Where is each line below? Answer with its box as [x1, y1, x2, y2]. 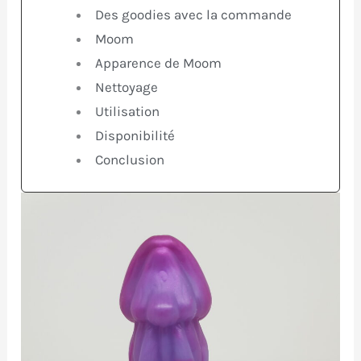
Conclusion [94, 151, 164, 168]
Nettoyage [94, 79, 158, 96]
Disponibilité [94, 127, 175, 144]
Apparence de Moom [94, 55, 222, 72]
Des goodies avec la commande [94, 6, 292, 23]
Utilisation [94, 103, 160, 120]
